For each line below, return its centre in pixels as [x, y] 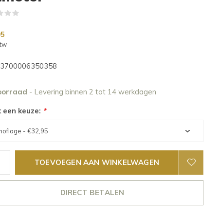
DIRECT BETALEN [92, 192]
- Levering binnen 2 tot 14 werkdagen [93, 92]
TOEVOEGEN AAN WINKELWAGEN [97, 162]
